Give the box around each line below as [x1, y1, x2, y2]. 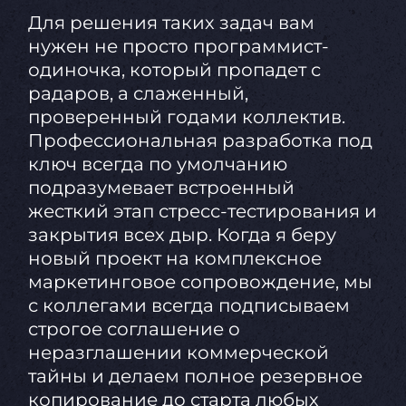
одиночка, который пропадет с [27, 58, 321, 81]
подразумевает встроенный [27, 176, 295, 198]
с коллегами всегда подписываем [27, 294, 350, 316]
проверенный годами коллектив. [27, 105, 345, 128]
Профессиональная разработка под [27, 129, 372, 151]
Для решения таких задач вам [27, 11, 314, 34]
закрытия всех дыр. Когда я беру [27, 223, 336, 246]
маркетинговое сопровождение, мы [27, 270, 372, 293]
